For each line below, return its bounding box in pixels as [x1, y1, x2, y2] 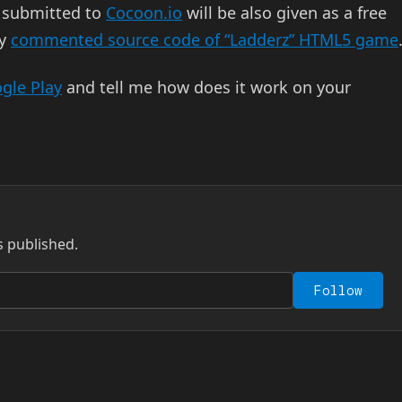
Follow [314, 282, 363, 300]
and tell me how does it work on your [62, 76, 351, 99]
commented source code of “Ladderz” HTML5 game [11, 28, 398, 50]
